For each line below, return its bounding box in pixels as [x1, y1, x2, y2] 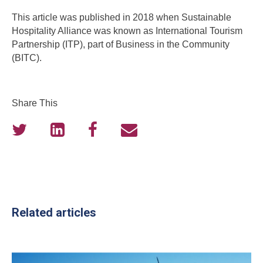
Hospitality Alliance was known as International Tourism [12, 26, 242, 36]
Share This [12, 98, 58, 108]
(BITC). [12, 53, 42, 63]
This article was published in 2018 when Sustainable [12, 12, 231, 22]
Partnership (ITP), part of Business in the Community [12, 39, 230, 49]
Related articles [12, 205, 96, 220]
